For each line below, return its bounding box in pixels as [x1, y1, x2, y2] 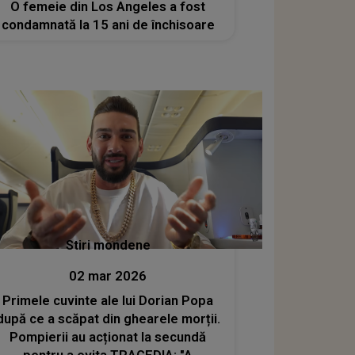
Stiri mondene [65, 237, 151, 253]
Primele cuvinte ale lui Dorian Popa [2, 292, 214, 308]
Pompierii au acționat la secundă [10, 329, 207, 345]
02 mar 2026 [69, 268, 147, 284]
